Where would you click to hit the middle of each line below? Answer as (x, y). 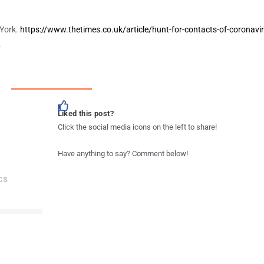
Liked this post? (85, 113)
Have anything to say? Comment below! (123, 153)
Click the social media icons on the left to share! (137, 127)
